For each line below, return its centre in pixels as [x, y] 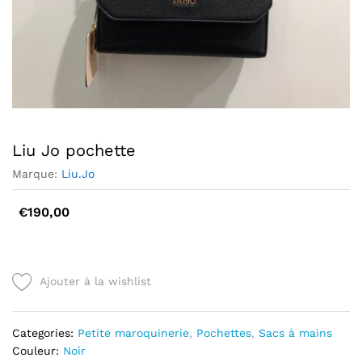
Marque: [37, 173]
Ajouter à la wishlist [95, 281]
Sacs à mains [295, 333]
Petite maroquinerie [133, 333]
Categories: [45, 333]
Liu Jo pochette [74, 150]
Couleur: [38, 350]
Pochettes [224, 333]
